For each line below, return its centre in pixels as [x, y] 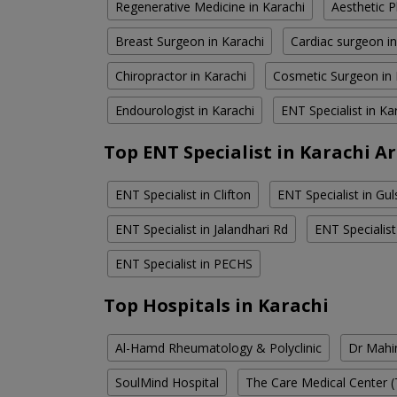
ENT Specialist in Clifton [183, 195]
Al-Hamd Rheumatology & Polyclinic [218, 348]
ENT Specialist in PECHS [184, 264]
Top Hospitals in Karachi [216, 306]
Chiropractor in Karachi [181, 76]
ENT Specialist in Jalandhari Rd [202, 230]
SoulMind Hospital [167, 383]
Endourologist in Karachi [185, 111]
